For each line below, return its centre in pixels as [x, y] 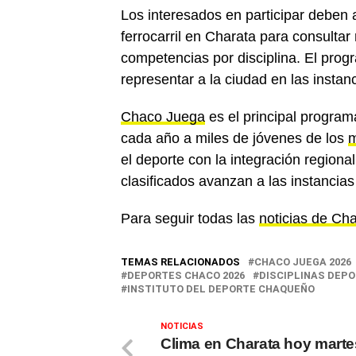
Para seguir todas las [190, 219]
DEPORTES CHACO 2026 [186, 275]
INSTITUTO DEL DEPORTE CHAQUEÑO [221, 289]
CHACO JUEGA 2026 [303, 262]
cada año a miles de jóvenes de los [234, 138]
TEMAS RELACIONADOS [180, 262]
